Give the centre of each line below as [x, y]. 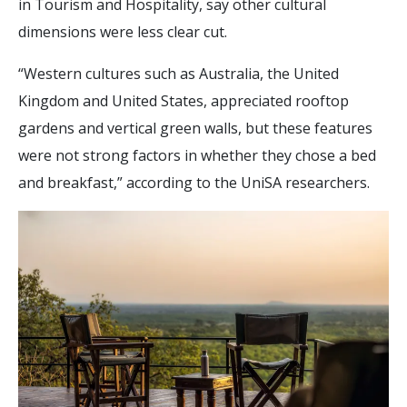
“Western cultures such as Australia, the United [179, 73]
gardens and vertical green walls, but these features [195, 128]
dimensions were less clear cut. [123, 31]
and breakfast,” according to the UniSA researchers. [194, 182]
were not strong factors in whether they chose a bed [197, 155]
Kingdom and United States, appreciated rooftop [184, 100]
